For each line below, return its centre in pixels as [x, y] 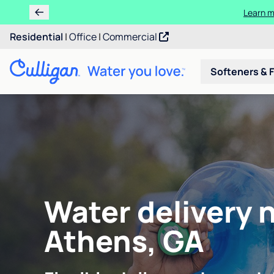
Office [83, 37]
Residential [36, 37]
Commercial [131, 37]
